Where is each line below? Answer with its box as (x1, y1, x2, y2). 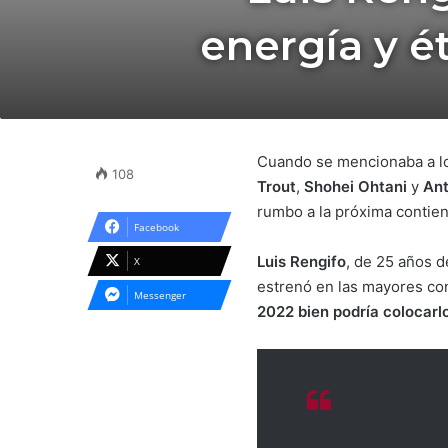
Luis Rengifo (257, 252, 346, 271)
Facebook (134, 220, 179, 234)
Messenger (134, 288, 186, 302)
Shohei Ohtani (304, 177, 407, 196)
